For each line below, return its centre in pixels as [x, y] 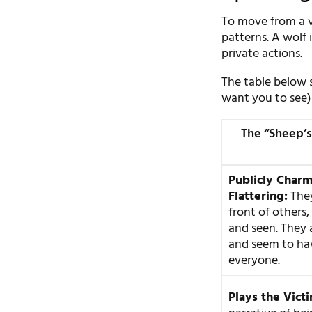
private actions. [262, 54]
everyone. [255, 260]
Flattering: [258, 196]
